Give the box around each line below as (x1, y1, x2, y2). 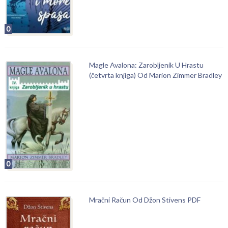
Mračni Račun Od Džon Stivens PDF (89, 195, 201, 204)
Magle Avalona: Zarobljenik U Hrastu (89, 60, 204, 69)
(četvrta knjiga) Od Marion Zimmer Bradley (89, 70, 222, 79)
